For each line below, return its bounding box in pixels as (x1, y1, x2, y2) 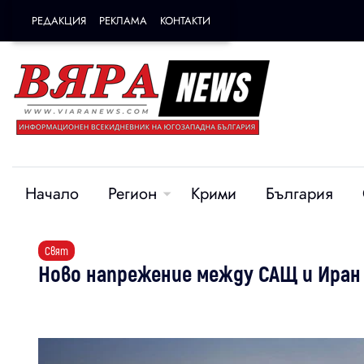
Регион (108, 182, 157, 206)
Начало (25, 182, 79, 206)
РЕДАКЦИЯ (32, 13, 86, 28)
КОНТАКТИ (160, 13, 210, 28)
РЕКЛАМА (99, 13, 147, 28)
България (266, 182, 333, 206)
